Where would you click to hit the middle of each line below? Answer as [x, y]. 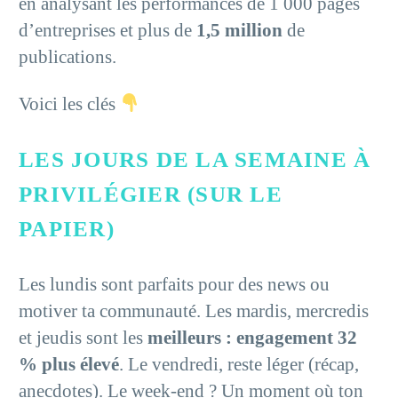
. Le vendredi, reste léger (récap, [239, 365]
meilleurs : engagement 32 [252, 338]
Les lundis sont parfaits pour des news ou [174, 285]
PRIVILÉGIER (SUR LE [151, 195]
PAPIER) [67, 229]
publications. [68, 56]
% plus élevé [69, 365]
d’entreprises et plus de [107, 30]
